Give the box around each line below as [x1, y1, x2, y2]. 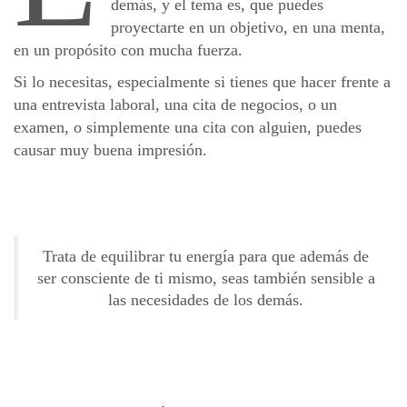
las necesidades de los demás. [108, 291, 303, 310]
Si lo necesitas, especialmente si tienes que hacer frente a [14, 73, 391, 92]
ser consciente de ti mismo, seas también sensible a [36, 269, 375, 288]
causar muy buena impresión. [14, 141, 207, 160]
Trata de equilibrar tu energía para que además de [43, 247, 369, 266]
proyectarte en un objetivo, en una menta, [111, 18, 386, 37]
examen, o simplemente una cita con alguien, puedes [14, 118, 362, 137]
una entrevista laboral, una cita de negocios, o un [14, 95, 337, 114]
